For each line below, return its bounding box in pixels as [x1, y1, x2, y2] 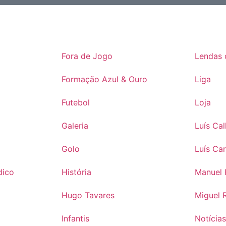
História [61, 167, 91, 178]
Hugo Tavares [61, 190, 115, 201]
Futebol [61, 97, 90, 108]
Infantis [61, 213, 89, 224]
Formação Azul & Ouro [61, 74, 147, 85]
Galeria [61, 121, 88, 131]
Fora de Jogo [61, 51, 112, 62]
